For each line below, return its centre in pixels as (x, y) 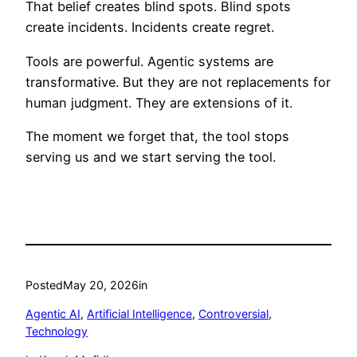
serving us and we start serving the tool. (151, 157)
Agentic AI (53, 313)
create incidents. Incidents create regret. (150, 27)
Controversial (233, 313)
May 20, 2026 (101, 284)
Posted (44, 284)
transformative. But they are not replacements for (178, 82)
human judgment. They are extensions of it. (159, 102)
